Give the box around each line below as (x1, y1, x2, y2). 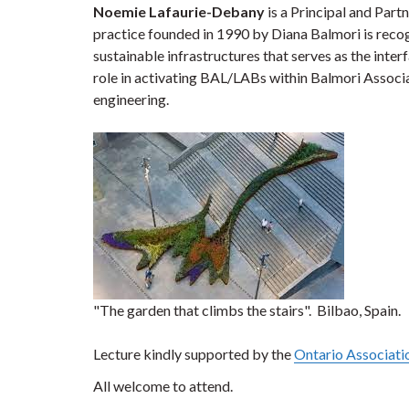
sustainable (93, 47, 167, 64)
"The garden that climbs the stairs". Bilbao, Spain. (93, 301, 401, 319)
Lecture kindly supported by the (93, 345, 294, 362)
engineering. (93, 90, 169, 108)
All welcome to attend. (93, 377, 238, 394)
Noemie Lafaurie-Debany (93, 3, 267, 20)
